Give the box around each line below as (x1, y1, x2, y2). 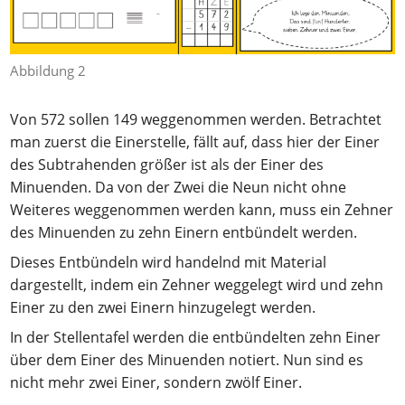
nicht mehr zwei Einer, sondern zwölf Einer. (10, 372, 303, 392)
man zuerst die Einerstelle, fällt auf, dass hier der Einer (10, 131, 381, 152)
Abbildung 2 (10, 61, 87, 80)
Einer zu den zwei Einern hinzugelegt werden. (10, 297, 316, 317)
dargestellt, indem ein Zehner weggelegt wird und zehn (10, 274, 384, 295)
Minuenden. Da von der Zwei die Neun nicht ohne (10, 176, 347, 197)
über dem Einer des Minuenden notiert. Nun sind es (10, 349, 364, 370)
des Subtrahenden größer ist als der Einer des (10, 154, 325, 174)
